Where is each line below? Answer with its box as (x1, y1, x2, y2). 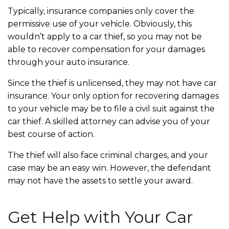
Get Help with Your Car (8, 207, 193, 227)
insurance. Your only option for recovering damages (8, 90, 219, 101)
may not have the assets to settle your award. (8, 175, 195, 186)
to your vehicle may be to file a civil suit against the (8, 103, 215, 113)
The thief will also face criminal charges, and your (8, 150, 208, 160)
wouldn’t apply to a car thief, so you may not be (8, 31, 202, 41)
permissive (8, 18, 50, 29)
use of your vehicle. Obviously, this (50, 18, 192, 29)
